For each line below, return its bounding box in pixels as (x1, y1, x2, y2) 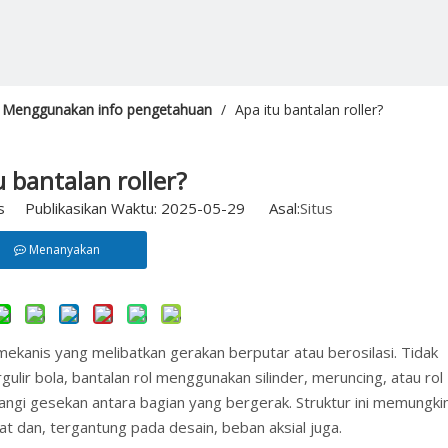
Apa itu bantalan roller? (235, 100, 383, 119)
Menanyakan (28, 241, 100, 258)
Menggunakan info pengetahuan (2, 100, 212, 119)
